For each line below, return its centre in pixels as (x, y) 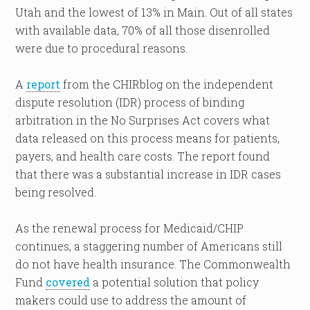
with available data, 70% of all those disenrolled (143, 30)
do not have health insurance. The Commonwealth (153, 264)
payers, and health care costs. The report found (143, 156)
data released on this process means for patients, (148, 138)
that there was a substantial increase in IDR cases (148, 174)
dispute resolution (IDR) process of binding (130, 102)
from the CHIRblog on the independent (167, 84)
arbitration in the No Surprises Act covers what (143, 120)
